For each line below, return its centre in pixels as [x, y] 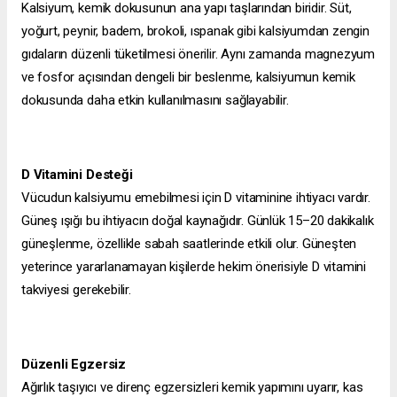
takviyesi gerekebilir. [76, 290]
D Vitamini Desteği [77, 175]
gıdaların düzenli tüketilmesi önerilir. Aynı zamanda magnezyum [198, 54]
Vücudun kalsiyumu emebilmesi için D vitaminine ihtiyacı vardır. [196, 198]
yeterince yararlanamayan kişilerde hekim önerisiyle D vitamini [194, 267]
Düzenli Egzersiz [74, 365]
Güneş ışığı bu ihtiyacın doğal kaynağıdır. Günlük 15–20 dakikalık [198, 221]
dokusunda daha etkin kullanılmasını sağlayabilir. [155, 101]
